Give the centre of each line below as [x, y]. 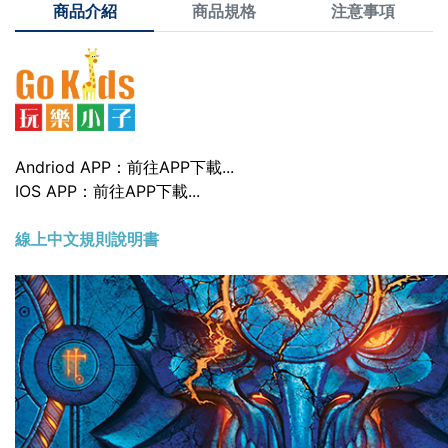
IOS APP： [54, 190]
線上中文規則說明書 [87, 238]
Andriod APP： [71, 166]
